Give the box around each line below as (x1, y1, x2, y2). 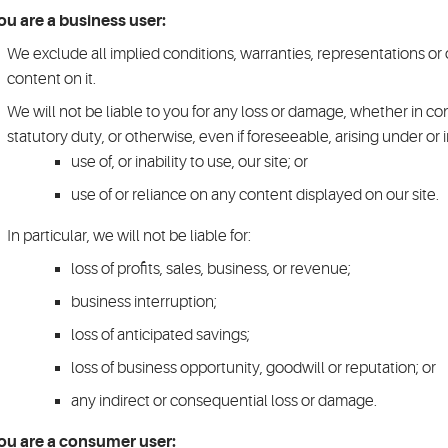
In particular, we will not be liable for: (7, 227, 251, 245)
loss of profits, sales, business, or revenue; (71, 260, 351, 278)
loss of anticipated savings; (71, 326, 250, 344)
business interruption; (71, 293, 217, 311)
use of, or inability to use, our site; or (71, 153, 308, 171)
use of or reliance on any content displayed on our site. (71, 186, 439, 204)
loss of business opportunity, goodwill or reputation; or (71, 359, 436, 377)
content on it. (7, 70, 96, 88)
